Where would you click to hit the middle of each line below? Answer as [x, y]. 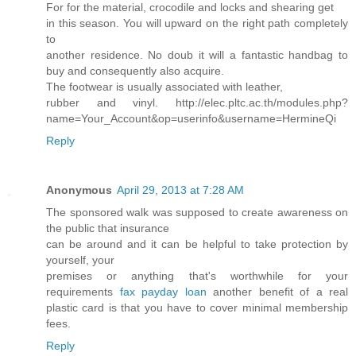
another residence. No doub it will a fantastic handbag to [197, 55]
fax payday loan [163, 292]
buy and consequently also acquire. [135, 71]
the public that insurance [108, 228]
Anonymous [79, 190]
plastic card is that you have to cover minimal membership [197, 308]
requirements [83, 292]
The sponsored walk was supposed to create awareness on [197, 213]
